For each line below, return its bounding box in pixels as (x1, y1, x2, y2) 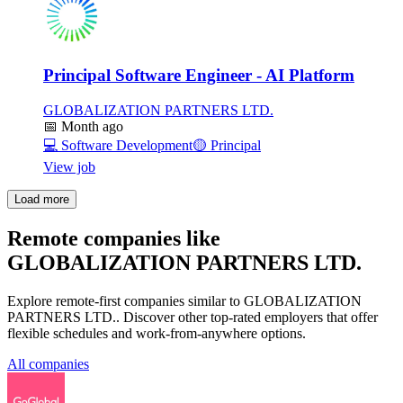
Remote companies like (7, 226, 220, 250)
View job (43, 158, 95, 175)
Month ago (58, 118, 123, 134)
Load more (14, 192, 69, 206)
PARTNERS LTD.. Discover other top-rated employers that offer (7, 309, 378, 325)
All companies (7, 355, 89, 372)
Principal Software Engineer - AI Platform (43, 66, 354, 85)
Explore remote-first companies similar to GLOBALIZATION (7, 292, 362, 309)
